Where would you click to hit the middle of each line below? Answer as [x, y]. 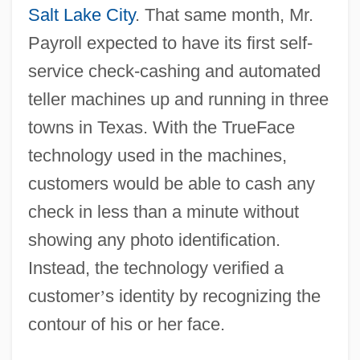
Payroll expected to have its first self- [170, 43]
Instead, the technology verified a [155, 268]
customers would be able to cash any [171, 183]
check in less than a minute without [163, 211]
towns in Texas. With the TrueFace [161, 127]
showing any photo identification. [154, 239]
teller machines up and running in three [178, 99]
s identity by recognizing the [213, 296]
